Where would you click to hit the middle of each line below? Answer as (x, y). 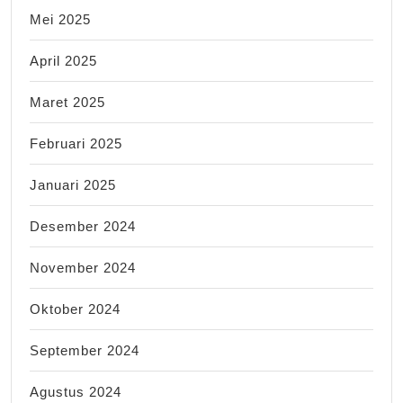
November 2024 (83, 267)
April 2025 (63, 60)
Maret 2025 (67, 102)
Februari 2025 (76, 143)
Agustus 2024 (76, 391)
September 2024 (85, 350)
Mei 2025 (60, 19)
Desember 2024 (83, 226)
